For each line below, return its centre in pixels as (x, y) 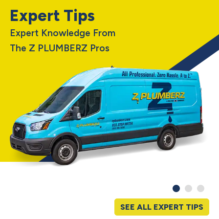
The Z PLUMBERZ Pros (60, 48)
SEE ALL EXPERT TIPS (162, 207)
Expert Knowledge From (63, 33)
